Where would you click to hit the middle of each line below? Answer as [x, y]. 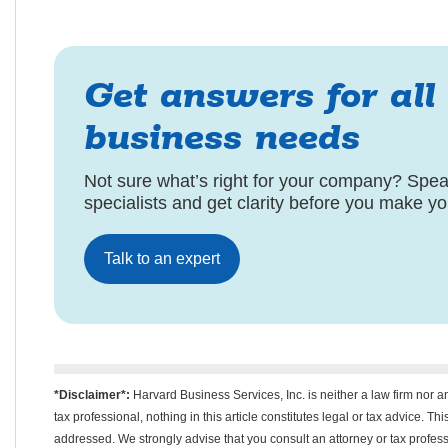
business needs [221, 138]
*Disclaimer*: [91, 395]
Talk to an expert [161, 258]
